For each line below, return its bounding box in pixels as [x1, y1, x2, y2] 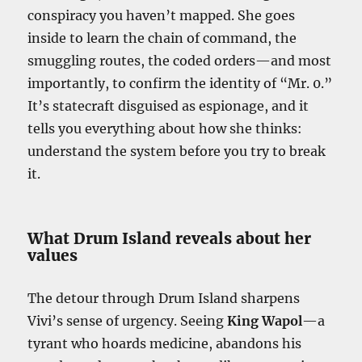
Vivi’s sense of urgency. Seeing [27, 312, 228, 329]
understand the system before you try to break [27, 142, 326, 159]
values [27, 245, 78, 265]
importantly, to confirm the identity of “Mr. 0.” [27, 74, 333, 91]
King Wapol [227, 312, 303, 329]
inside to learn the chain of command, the [27, 29, 297, 46]
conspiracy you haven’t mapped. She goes [27, 6, 296, 23]
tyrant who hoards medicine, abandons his [27, 335, 302, 351]
